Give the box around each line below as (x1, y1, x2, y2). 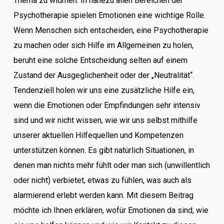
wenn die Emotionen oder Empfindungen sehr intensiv (13, 100, 200, 110)
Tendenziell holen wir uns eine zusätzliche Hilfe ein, (13, 85, 194, 95)
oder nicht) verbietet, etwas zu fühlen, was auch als (13, 175, 191, 185)
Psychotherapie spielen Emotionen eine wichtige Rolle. (13, 10, 205, 20)
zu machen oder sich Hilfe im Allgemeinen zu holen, (13, 40, 193, 50)
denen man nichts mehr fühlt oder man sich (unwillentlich (13, 160, 210, 170)
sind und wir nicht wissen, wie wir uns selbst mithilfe (13, 115, 197, 125)
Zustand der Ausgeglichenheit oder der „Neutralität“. (13, 70, 194, 80)
